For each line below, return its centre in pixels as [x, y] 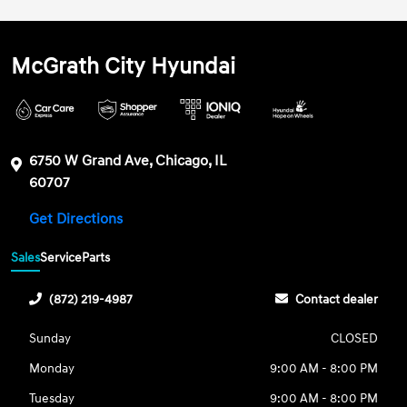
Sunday [50, 338]
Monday [52, 368]
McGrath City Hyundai [124, 67]
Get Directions [78, 219]
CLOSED [354, 338]
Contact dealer [336, 299]
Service [61, 257]
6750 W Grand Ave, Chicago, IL [128, 161]
